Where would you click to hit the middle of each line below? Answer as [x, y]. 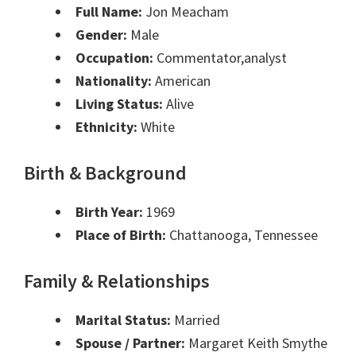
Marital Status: [123, 320]
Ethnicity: [106, 127]
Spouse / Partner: [130, 343]
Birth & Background [105, 173]
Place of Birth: [121, 235]
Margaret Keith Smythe [256, 343]
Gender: [101, 35]
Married [195, 320]
